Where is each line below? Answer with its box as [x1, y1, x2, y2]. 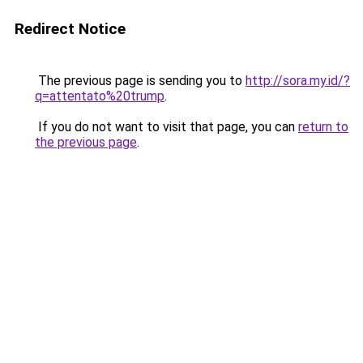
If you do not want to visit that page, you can [35, 119, 298, 135]
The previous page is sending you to [35, 73, 246, 88]
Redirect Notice [15, 19, 126, 38]
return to [298, 119, 348, 135]
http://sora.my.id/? [246, 73, 350, 88]
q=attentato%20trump [35, 88, 164, 104]
